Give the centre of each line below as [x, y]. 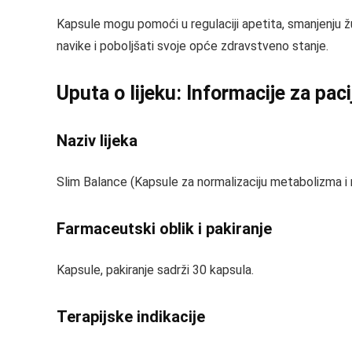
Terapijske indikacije [131, 317]
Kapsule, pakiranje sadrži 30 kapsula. [155, 270]
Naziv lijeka [97, 141]
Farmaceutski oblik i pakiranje [164, 229]
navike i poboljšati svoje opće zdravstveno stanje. [192, 46]
